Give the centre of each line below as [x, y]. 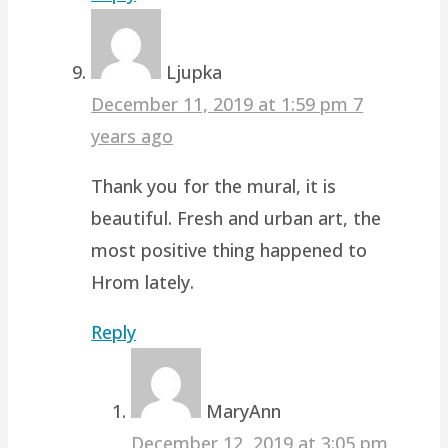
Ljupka [194, 71]
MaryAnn [244, 410]
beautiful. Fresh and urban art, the [236, 217]
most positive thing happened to [229, 249]
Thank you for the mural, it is [214, 185]
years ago [132, 135]
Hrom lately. [143, 281]
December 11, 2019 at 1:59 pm [222, 103]
